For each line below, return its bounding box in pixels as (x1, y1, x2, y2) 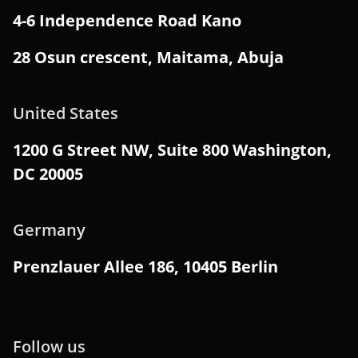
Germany (13, 219, 86, 241)
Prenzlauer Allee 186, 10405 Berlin (13, 256, 278, 277)
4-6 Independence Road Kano (13, 10, 241, 31)
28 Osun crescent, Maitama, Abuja (13, 46, 284, 68)
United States (13, 102, 118, 124)
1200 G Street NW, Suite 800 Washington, (13, 139, 332, 161)
